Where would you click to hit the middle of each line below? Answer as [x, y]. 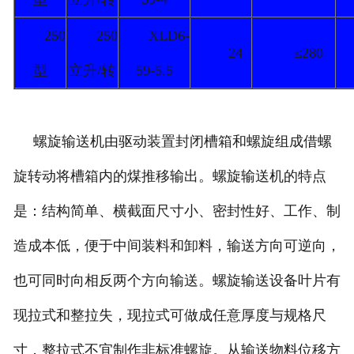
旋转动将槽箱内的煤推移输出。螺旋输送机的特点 [169, 177]
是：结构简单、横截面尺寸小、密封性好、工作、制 [177, 211]
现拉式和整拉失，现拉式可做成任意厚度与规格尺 [169, 316]
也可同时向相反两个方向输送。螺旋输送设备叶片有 [177, 281]
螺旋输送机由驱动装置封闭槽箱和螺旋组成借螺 [172, 142]
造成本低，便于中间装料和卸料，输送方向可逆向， [177, 246]
